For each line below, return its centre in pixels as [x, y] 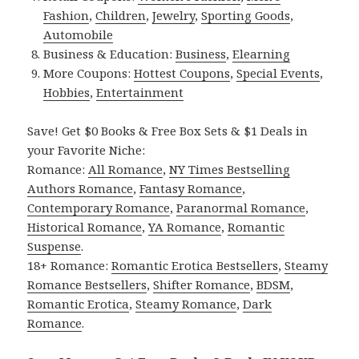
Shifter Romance [202, 284]
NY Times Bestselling [230, 169]
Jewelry [174, 15]
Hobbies [67, 92]
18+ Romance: [70, 265]
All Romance [126, 169]
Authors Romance [81, 188]
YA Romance [185, 226]
